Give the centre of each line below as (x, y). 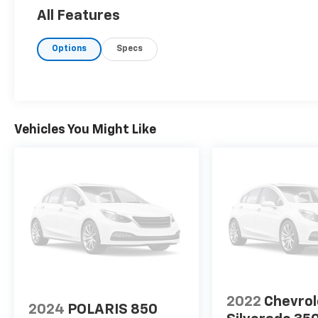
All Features (78, 15)
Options (70, 49)
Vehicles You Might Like (85, 130)
